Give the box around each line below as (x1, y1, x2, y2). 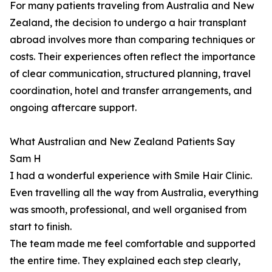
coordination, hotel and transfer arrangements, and (10, 84, 252, 97)
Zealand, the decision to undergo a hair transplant (10, 16, 246, 29)
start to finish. (10, 220, 72, 233)
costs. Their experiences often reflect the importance (10, 50, 256, 63)
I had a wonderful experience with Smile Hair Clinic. (10, 169, 252, 182)
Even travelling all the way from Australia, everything (10, 186, 259, 199)
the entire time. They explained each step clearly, (10, 254, 240, 267)
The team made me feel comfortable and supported (10, 237, 256, 250)
